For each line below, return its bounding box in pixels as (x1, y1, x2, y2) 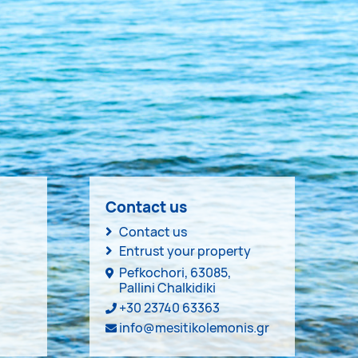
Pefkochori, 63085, (117, 263, 232, 281)
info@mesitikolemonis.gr (119, 318, 270, 336)
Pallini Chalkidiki (119, 278, 217, 296)
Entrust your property (119, 241, 252, 260)
